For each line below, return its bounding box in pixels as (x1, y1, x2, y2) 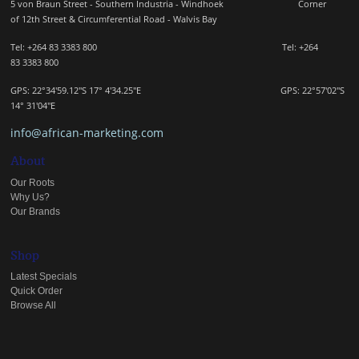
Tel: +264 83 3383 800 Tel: (10, 41, 300, 54)
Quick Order (10, 285, 63, 297)
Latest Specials (10, 271, 78, 283)
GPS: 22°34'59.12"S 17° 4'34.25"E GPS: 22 (10, 84, 313, 97)
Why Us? (10, 191, 50, 203)
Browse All (10, 300, 57, 312)
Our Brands (10, 205, 61, 217)
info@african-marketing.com (10, 125, 164, 141)
